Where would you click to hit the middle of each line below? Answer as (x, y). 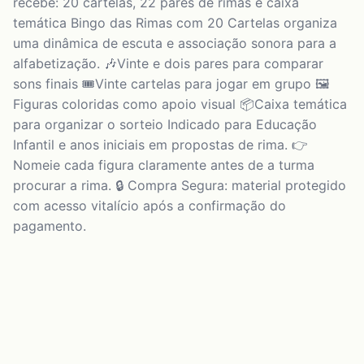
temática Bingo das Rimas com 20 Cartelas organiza (175, 22)
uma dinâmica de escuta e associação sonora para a (175, 43)
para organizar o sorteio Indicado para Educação (165, 124)
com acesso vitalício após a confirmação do (149, 205)
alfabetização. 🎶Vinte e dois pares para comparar (168, 63)
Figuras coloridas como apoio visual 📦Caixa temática (180, 104)
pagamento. (50, 225)
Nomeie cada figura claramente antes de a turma (164, 165)
